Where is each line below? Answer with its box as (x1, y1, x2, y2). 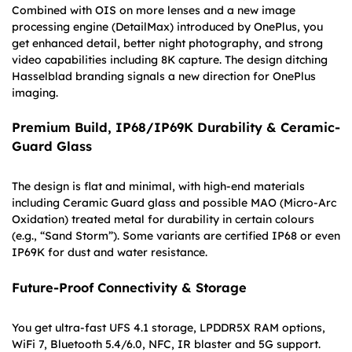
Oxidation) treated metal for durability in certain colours (12, 212, 314, 227)
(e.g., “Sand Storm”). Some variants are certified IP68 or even (12, 229, 340, 244)
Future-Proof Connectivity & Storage (12, 279, 247, 295)
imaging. (12, 86, 58, 101)
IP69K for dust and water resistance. (12, 245, 207, 260)
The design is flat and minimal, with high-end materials (12, 179, 305, 194)
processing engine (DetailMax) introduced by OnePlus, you (12, 20, 323, 35)
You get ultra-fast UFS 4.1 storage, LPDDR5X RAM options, (12, 320, 325, 335)
